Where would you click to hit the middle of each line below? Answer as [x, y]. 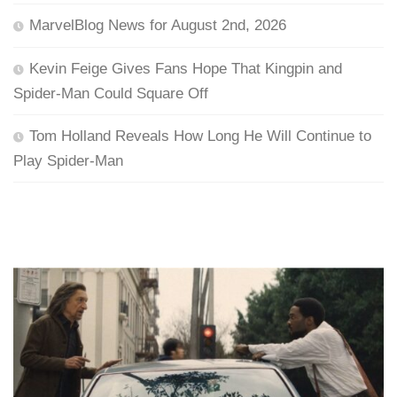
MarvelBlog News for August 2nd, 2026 [158, 26]
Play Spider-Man [68, 161]
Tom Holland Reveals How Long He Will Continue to [200, 136]
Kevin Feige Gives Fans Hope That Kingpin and [186, 69]
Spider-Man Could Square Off [111, 94]
